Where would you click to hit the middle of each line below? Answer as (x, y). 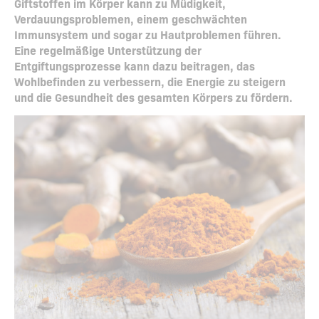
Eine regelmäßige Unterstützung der (108, 50)
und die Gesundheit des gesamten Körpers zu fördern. (153, 97)
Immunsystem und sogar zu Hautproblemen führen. (148, 35)
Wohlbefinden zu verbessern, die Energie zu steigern (150, 82)
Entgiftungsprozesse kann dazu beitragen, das (135, 66)
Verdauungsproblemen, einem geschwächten (131, 19)
